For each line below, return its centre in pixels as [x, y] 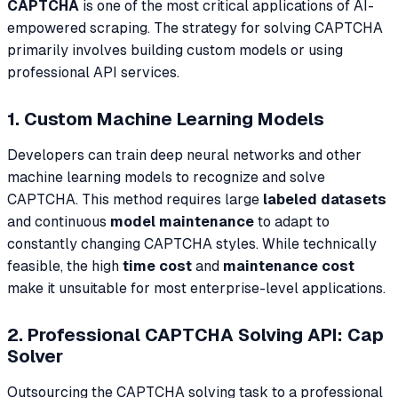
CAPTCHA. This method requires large [135, 199]
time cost [157, 266]
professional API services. [93, 72]
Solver [35, 356]
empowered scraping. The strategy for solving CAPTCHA [195, 28]
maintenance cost [289, 266]
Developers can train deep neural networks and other [184, 155]
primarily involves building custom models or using [175, 50]
